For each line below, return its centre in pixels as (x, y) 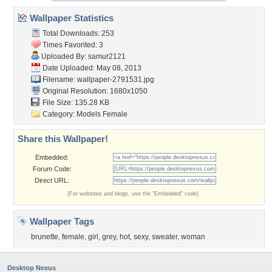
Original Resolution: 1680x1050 (94, 91)
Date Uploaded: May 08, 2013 (91, 68)
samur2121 (107, 56)
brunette (45, 237)
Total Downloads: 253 (77, 33)
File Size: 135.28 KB (75, 103)
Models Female (102, 114)
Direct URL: (52, 180)
